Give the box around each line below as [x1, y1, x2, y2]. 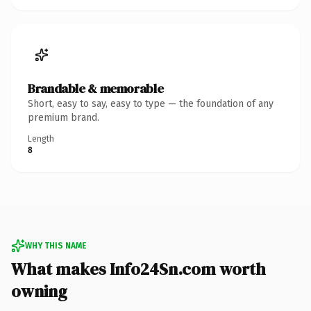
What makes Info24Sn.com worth [11, 257, 266, 280]
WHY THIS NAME [25, 240, 86, 251]
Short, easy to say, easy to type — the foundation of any [28, 97, 274, 110]
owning [11, 279, 67, 303]
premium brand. [28, 111, 99, 124]
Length [28, 133, 54, 144]
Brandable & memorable [28, 79, 164, 97]
